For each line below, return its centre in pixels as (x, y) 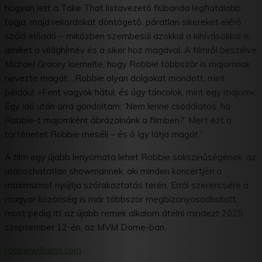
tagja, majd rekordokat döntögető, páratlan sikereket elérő (123, 22)
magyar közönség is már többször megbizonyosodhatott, (121, 199)
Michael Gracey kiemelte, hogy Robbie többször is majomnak (127, 64)
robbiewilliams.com (43, 250)
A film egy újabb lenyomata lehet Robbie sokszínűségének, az (130, 157)
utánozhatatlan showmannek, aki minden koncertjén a (113, 171)
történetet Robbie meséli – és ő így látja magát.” (104, 135)
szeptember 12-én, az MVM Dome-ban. (85, 227)
